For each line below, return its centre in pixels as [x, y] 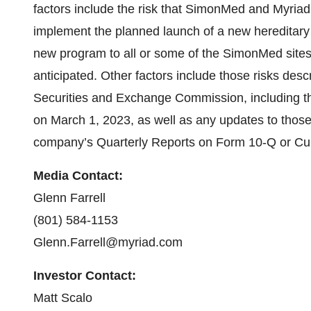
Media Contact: [78, 176]
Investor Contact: [85, 276]
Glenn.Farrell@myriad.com [108, 242]
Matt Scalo [63, 298]
